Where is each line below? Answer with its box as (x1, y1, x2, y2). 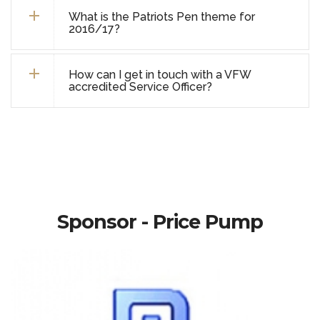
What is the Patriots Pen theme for (69, 10, 255, 24)
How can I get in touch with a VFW (69, 68, 251, 81)
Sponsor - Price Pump (57, 210, 263, 234)
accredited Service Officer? (69, 80, 212, 94)
